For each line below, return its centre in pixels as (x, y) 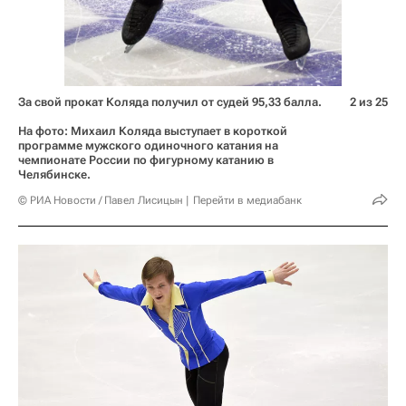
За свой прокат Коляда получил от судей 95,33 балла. (170, 101)
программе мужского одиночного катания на (148, 145)
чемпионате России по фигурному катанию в (146, 159)
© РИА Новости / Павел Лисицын (101, 200)
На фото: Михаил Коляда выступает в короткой (153, 130)
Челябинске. (54, 174)
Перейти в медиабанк (247, 200)
